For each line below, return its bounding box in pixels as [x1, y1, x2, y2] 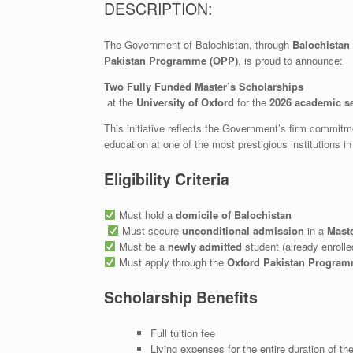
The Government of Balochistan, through [104, 36, 292, 52]
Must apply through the [115, 254, 227, 269]
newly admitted [167, 238, 242, 254]
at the [104, 94, 136, 110]
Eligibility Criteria [104, 168, 229, 190]
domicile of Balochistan [175, 206, 292, 222]
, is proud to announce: [238, 52, 343, 68]
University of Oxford [136, 94, 234, 110]
